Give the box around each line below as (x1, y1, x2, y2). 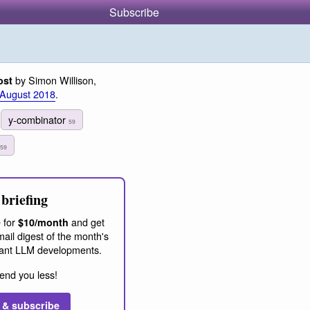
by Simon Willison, (12, 73, 96, 87)
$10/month (18, 215, 69, 229)
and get (69, 214, 104, 229)
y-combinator (8, 111, 69, 127)
